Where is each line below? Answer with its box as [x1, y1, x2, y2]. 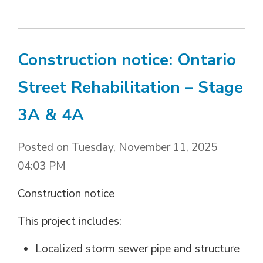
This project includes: [18, 213, 122, 229]
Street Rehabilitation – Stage [18, 76, 243, 99]
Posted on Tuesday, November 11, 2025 [18, 139, 217, 155]
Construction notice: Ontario [18, 48, 236, 71]
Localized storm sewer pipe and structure [35, 241, 240, 257]
